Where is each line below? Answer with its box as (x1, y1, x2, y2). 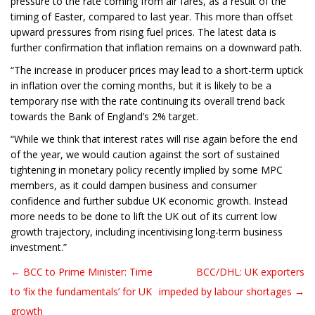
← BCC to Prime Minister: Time (11, 265, 153, 279)
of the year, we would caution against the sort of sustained (11, 148, 280, 162)
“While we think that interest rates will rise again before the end (11, 132, 297, 146)
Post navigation (11, 270, 126, 295)
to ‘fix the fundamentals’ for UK (11, 285, 152, 299)
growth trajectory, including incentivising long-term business (11, 225, 283, 239)
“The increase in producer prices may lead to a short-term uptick (11, 63, 303, 77)
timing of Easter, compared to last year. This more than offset (11, 10, 293, 24)
